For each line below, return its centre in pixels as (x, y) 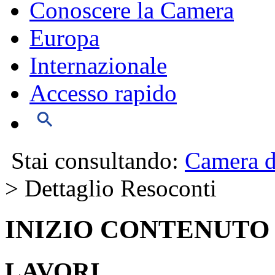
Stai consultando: (95, 160)
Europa (64, 37)
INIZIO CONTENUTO (137, 229)
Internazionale (98, 65)
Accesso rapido (103, 93)
